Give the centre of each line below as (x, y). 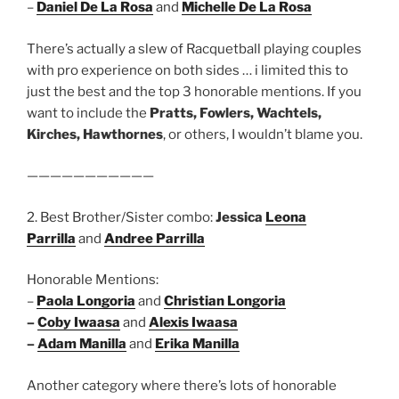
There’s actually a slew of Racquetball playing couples (194, 49)
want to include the (88, 113)
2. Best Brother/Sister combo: (121, 217)
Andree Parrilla (155, 238)
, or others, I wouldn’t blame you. (263, 134)
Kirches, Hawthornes (95, 134)
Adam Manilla (82, 344)
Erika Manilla (197, 344)
